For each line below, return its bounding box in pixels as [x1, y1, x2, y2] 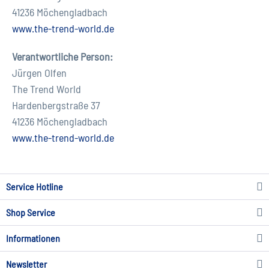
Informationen [6, 232, 60, 244]
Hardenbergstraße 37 [12, 98, 100, 112]
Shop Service [6, 207, 55, 218]
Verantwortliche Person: [12, 50, 113, 63]
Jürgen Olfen [12, 66, 67, 79]
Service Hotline [6, 181, 63, 192]
